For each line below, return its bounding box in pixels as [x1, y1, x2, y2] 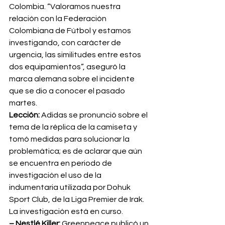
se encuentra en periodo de [9, 159, 114, 168]
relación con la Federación [9, 15, 108, 23]
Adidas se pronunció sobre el [40, 111, 149, 120]
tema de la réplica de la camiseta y [9, 123, 139, 132]
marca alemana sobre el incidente [9, 75, 136, 83]
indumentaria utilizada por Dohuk [9, 183, 132, 192]
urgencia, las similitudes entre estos [9, 51, 143, 59]
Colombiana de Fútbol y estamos [9, 27, 133, 35]
